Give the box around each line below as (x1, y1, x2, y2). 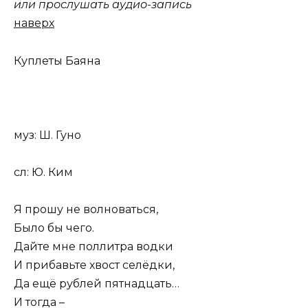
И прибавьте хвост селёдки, (14, 258, 175, 272)
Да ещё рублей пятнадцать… (14, 277, 179, 291)
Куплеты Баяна (14, 54, 100, 67)
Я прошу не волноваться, (14, 203, 158, 217)
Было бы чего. (14, 221, 94, 235)
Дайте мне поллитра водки (14, 240, 173, 254)
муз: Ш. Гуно (14, 128, 81, 142)
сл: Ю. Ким (14, 165, 73, 179)
